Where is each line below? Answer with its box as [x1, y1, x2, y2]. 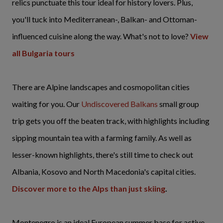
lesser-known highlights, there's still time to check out [12, 150, 193, 159]
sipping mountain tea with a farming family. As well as [12, 133, 192, 142]
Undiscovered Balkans [81, 99, 158, 109]
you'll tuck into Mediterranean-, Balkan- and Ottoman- [12, 14, 197, 24]
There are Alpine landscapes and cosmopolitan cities [12, 82, 190, 92]
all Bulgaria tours [12, 48, 75, 58]
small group [158, 99, 199, 109]
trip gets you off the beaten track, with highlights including [12, 116, 210, 125]
